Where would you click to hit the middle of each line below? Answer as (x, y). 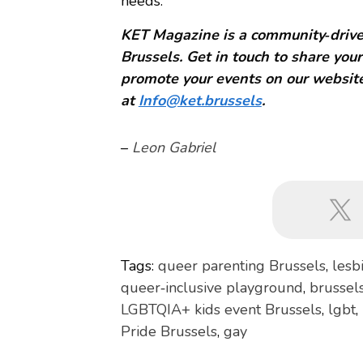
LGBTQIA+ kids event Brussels (221, 309)
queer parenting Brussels (241, 265)
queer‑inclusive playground (211, 287)
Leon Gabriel (173, 147)
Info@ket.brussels (200, 100)
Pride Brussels (169, 331)
